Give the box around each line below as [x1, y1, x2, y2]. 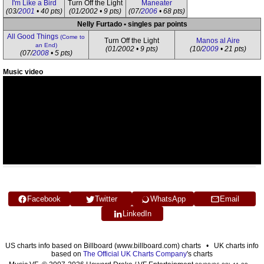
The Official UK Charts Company [83, 250, 187, 258]
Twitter [94, 194, 117, 203]
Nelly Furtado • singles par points [77, 20, 187, 28]
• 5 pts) [48, 49, 72, 57]
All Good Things [7, 32, 60, 41]
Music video [3, 68, 43, 76]
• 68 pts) [157, 7, 185, 15]
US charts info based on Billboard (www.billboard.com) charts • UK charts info [5, 242, 259, 250]
